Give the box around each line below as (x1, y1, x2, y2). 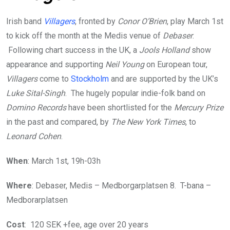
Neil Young (105, 59, 144, 69)
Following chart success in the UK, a (6, 45, 139, 55)
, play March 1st (167, 16, 223, 26)
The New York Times (111, 117, 185, 127)
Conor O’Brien (118, 16, 167, 26)
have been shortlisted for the (66, 102, 174, 112)
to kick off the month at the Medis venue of (6, 30, 163, 41)
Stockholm (71, 73, 109, 84)
